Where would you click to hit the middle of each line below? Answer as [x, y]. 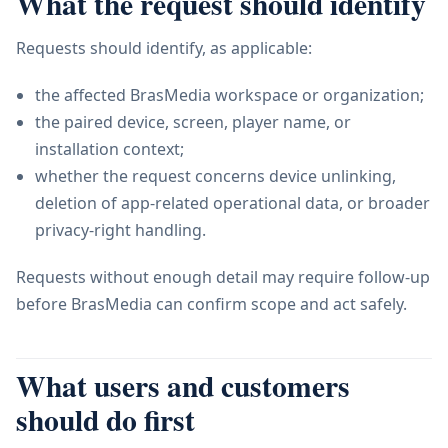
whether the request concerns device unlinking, [216, 176]
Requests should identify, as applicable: [164, 48]
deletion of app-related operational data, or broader [233, 203]
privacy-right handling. [121, 230]
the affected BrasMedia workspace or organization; [230, 95]
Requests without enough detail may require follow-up [223, 277]
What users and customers [183, 386]
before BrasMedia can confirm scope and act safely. [211, 304]
